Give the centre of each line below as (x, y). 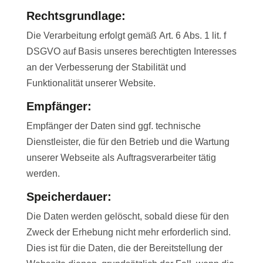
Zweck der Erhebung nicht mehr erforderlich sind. (128, 232)
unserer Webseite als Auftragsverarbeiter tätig (121, 158)
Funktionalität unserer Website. (91, 83)
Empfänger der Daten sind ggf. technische (113, 126)
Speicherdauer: (69, 197)
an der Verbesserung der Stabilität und (106, 68)
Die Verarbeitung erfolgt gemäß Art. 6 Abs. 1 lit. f (126, 36)
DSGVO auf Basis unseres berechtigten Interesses (131, 52)
